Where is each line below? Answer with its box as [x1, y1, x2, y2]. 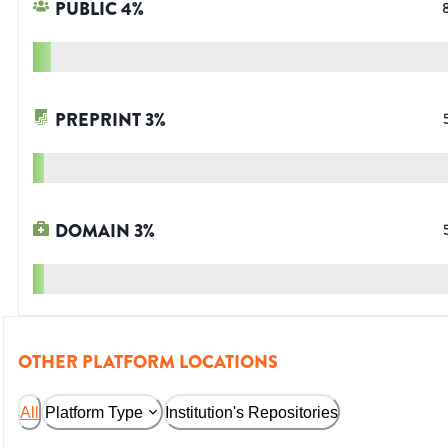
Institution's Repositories [165, 403, 338, 421]
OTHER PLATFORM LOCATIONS [18, 349, 278, 376]
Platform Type [45, 403, 143, 421]
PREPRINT [55, 107, 141, 134]
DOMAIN [55, 218, 130, 245]
